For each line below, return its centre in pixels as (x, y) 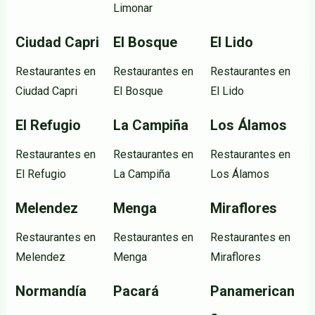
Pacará (136, 291)
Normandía (51, 291)
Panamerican (253, 291)
